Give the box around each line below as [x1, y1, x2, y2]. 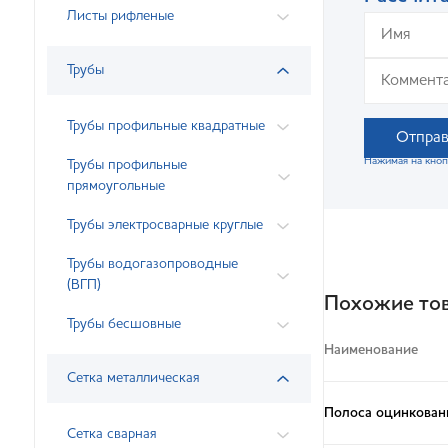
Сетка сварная [67, 427, 157, 441]
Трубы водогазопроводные [67, 257, 238, 271]
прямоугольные [67, 179, 165, 193]
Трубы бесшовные [67, 317, 181, 331]
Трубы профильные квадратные [67, 119, 265, 133]
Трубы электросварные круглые [67, 218, 263, 232]
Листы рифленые [67, 9, 174, 23]
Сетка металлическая [67, 371, 200, 385]
